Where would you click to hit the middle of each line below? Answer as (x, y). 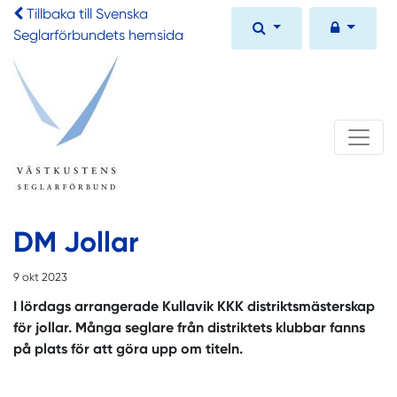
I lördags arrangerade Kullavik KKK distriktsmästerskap (194, 306)
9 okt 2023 (40, 277)
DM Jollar (76, 242)
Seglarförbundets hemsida (98, 35)
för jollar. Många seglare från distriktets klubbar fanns (189, 327)
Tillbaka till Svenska (87, 14)
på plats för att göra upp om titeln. (128, 349)
